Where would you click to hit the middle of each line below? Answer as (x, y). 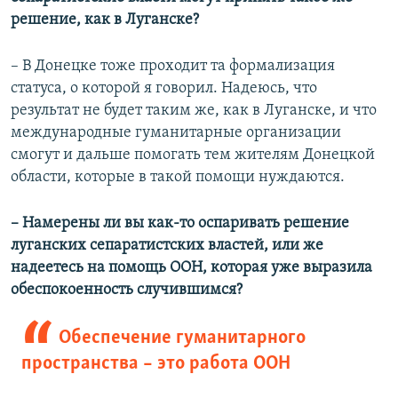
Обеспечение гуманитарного (182, 338)
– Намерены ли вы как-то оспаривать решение (180, 224)
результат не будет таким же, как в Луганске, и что (194, 111)
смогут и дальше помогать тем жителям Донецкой (193, 155)
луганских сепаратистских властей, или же (167, 246)
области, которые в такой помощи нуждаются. (178, 178)
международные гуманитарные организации (176, 133)
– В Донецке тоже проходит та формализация (173, 67)
